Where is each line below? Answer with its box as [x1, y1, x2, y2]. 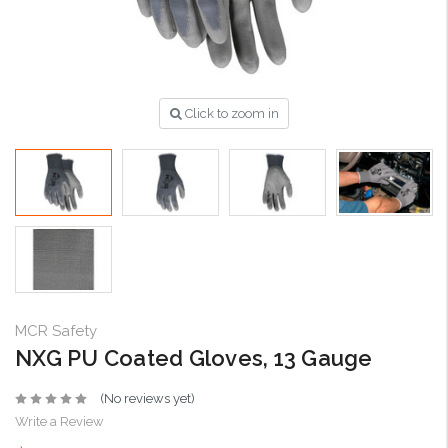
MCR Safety [15, 322, 97, 341]
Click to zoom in [184, 106, 279, 122]
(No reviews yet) [99, 391, 195, 407]
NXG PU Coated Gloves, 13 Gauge [15, 345, 373, 372]
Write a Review [15, 414, 104, 430]
